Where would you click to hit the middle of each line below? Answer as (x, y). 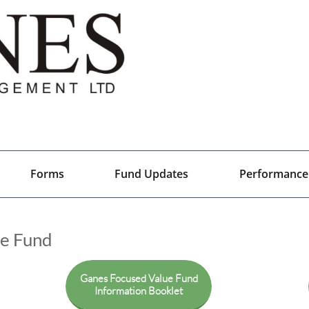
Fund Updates (151, 173)
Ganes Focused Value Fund (139, 278)
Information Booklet (139, 291)
